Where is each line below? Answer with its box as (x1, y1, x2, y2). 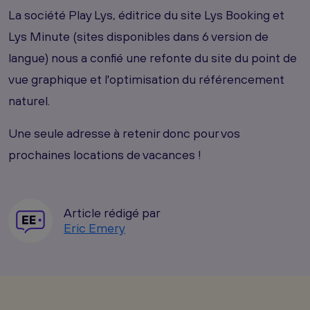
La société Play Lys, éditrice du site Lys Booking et (8, 7, 284, 22)
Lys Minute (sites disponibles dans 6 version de (8, 28, 268, 44)
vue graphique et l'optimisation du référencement (8, 71, 284, 86)
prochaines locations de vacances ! (8, 147, 201, 162)
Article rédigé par (64, 205, 161, 220)
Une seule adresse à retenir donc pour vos (8, 125, 240, 140)
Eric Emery (64, 220, 125, 235)
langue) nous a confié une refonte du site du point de (8, 50, 297, 65)
